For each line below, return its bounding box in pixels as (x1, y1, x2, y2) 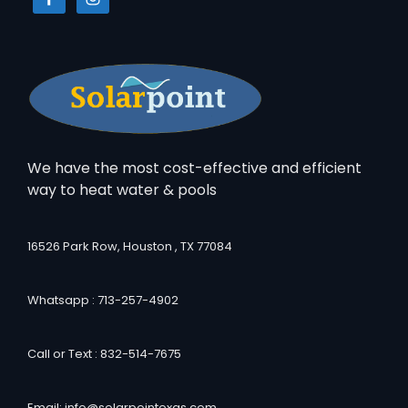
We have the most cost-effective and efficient (27, 158, 362, 179)
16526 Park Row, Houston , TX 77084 (27, 238, 232, 256)
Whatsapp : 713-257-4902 (27, 291, 178, 310)
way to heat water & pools (27, 179, 217, 201)
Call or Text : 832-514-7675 (27, 345, 181, 363)
